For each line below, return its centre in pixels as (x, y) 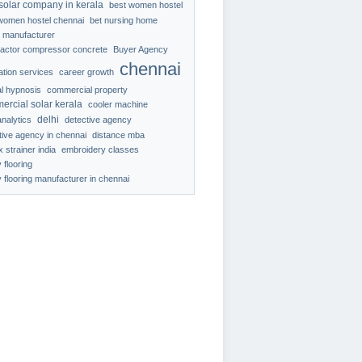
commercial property (87, 90)
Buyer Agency (141, 49)
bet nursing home (124, 20)
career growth (86, 72)
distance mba (118, 135)
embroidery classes (100, 149)
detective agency (98, 120)
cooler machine (118, 104)
